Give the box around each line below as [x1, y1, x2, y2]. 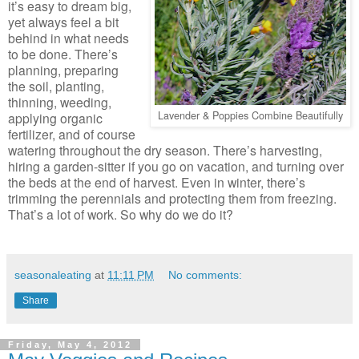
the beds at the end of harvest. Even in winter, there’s [8, 173, 305, 191]
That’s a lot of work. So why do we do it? [8, 205, 233, 223]
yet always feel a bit [8, 13, 119, 30]
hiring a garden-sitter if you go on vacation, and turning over [8, 157, 344, 175]
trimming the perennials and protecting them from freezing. [8, 189, 337, 207]
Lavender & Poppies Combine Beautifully [158, 107, 343, 123]
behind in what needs [8, 29, 129, 46]
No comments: [168, 268, 243, 281]
